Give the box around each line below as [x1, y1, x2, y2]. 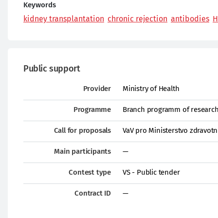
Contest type [69, 168, 111, 177]
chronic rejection [108, 14, 167, 23]
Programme [73, 105, 111, 114]
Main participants [54, 147, 111, 156]
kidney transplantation [23, 14, 104, 23]
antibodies [171, 14, 209, 23]
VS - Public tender [123, 168, 180, 177]
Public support [23, 63, 80, 74]
